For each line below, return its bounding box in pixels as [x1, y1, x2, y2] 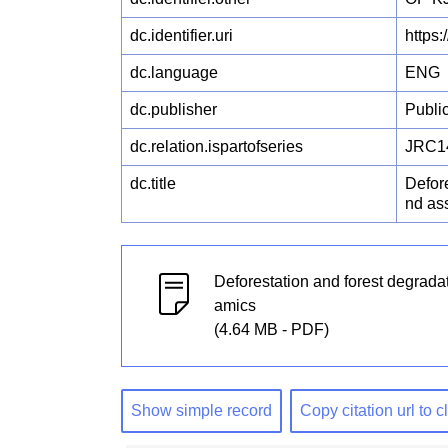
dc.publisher [130, 100, 218, 118]
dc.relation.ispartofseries [130, 137, 304, 155]
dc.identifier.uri [130, 26, 234, 44]
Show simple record [131, 402, 273, 420]
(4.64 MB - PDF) [214, 320, 330, 338]
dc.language [130, 63, 219, 81]
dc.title [130, 174, 177, 192]
